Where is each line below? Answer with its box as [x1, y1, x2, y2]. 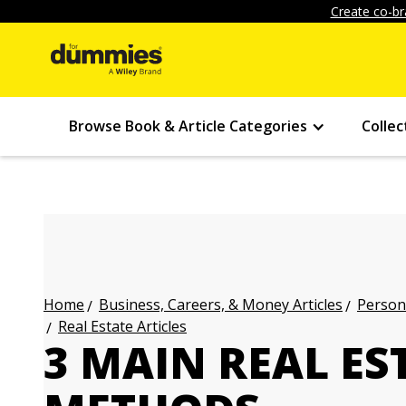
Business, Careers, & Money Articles [99, 295, 343, 314]
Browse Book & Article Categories [69, 116, 307, 136]
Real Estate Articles [58, 316, 187, 336]
